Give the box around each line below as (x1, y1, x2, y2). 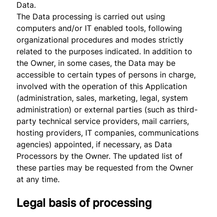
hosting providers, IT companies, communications (16, 128, 199, 138)
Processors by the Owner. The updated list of (16, 151, 183, 161)
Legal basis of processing (16, 196, 152, 210)
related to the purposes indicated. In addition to (16, 46, 193, 56)
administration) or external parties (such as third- (16, 105, 198, 114)
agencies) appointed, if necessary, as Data (16, 139, 172, 149)
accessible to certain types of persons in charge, (16, 70, 196, 79)
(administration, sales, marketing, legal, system (16, 93, 188, 103)
